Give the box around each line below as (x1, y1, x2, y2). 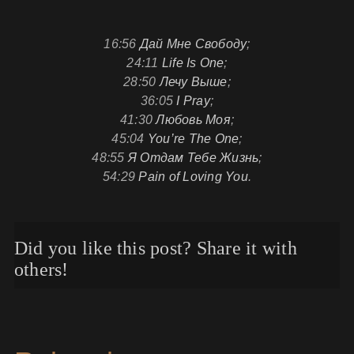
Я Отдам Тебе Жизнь (127, 150, 259, 164)
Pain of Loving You (138, 169, 248, 183)
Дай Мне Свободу (139, 36, 247, 51)
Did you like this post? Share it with (13, 237, 297, 258)
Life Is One (161, 55, 224, 70)
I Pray (176, 93, 210, 107)
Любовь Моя (156, 112, 231, 126)
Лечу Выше (159, 74, 228, 88)
